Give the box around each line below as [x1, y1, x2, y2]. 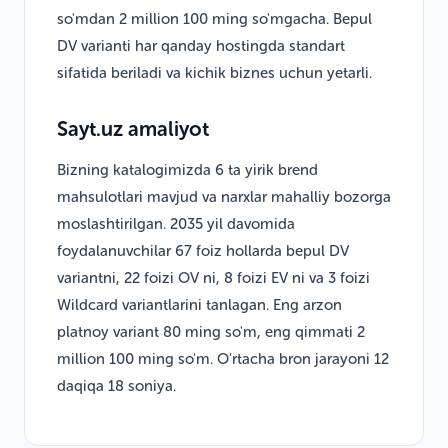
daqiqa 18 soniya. [57, 376, 176, 395]
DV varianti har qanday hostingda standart [57, 36, 345, 55]
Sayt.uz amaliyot [57, 116, 209, 141]
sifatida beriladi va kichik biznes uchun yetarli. [57, 63, 372, 82]
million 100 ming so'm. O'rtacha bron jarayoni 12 [57, 349, 389, 368]
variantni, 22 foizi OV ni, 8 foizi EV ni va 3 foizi [57, 268, 370, 287]
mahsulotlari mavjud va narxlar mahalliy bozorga [57, 187, 391, 206]
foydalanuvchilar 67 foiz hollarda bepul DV [57, 241, 349, 260]
